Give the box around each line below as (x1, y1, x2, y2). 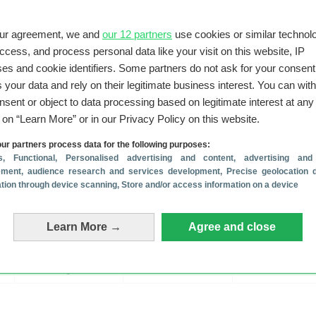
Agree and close (188, 221, 276, 233)
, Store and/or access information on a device (117, 180, 298, 190)
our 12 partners (102, 28, 172, 40)
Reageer (269, 224, 311, 237)
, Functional (3, 153, 55, 163)
